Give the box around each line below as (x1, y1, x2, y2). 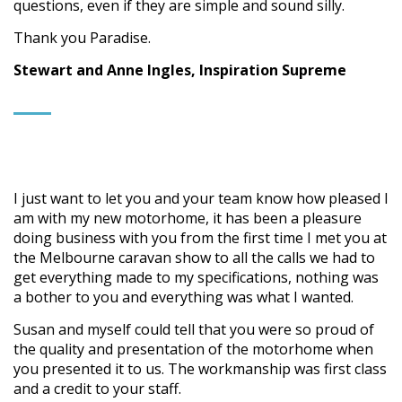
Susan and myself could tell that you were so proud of (13, 319, 374, 340)
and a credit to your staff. (13, 379, 181, 399)
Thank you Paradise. (13, 28, 151, 48)
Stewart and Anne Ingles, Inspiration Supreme (13, 60, 346, 81)
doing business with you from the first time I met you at (13, 228, 387, 249)
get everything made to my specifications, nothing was (13, 267, 379, 288)
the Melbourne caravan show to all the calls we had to (13, 248, 375, 268)
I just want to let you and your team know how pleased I (13, 188, 389, 209)
